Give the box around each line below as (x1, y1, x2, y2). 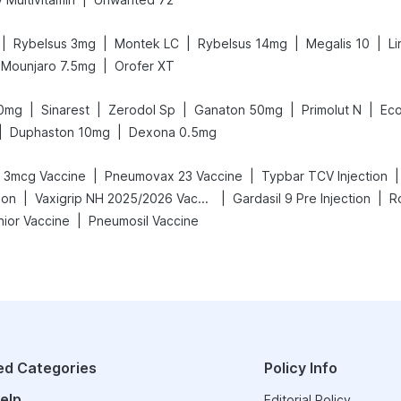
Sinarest (41, 102, 90, 117)
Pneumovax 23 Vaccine (105, 168, 243, 183)
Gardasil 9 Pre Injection (233, 191, 371, 206)
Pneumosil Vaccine (89, 213, 199, 228)
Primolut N (302, 102, 362, 117)
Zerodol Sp (108, 102, 175, 117)
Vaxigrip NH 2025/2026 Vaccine (198, 191, 209, 206)
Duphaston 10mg (10, 124, 110, 140)
